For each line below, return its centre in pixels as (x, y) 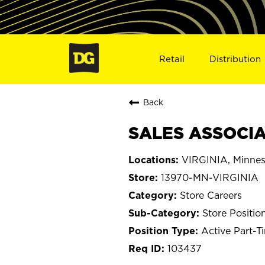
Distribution (235, 59)
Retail (172, 59)
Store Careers (211, 195)
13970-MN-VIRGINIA (210, 177)
